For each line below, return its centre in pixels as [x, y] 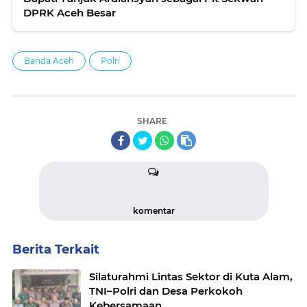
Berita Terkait [56, 249]
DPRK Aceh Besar [70, 12]
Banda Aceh [49, 60]
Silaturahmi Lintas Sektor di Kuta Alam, [191, 276]
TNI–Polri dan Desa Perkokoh [166, 291]
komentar [153, 210]
